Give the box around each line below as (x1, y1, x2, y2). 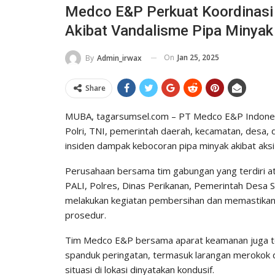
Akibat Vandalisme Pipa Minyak (65, 21, 273, 39)
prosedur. (65, 208, 106, 221)
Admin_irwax (97, 52, 142, 63)
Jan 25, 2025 (177, 52, 219, 63)
